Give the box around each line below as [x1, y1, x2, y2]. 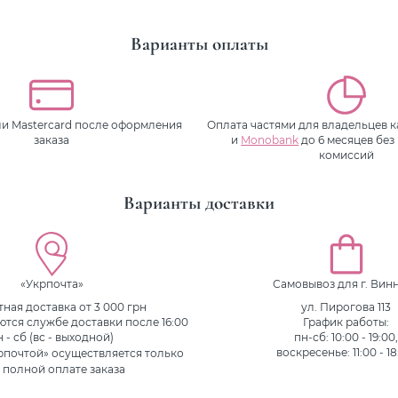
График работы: [303, 315, 390, 330]
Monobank [241, 133, 299, 147]
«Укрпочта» [20, 276, 84, 291]
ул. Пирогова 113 [301, 300, 392, 314]
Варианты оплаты [130, 33, 268, 56]
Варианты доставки [123, 191, 275, 214]
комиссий [318, 148, 374, 163]
